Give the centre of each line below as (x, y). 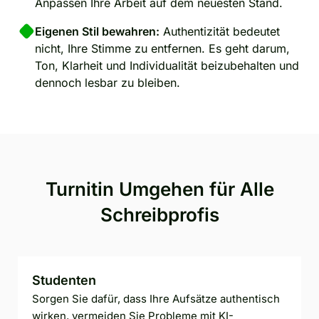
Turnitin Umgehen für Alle (159, 189)
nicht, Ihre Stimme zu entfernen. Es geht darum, (162, 48)
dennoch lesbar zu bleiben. (108, 82)
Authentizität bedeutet (220, 31)
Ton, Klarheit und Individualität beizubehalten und (167, 65)
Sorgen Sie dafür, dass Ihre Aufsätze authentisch (156, 298)
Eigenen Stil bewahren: (97, 31)
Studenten (64, 280)
